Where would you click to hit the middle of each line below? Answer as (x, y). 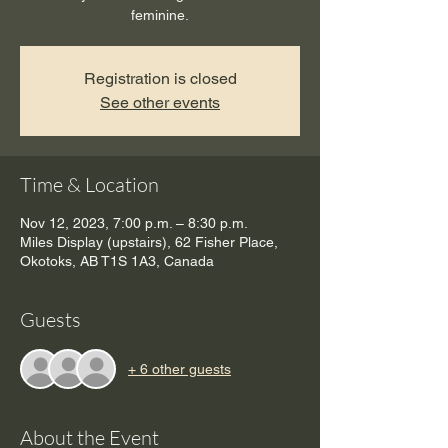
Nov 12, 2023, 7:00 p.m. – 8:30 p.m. (134, 223)
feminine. (160, 15)
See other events (160, 103)
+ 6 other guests (179, 368)
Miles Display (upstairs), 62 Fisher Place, (149, 242)
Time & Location (89, 185)
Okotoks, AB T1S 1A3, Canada (117, 261)
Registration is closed (160, 79)
